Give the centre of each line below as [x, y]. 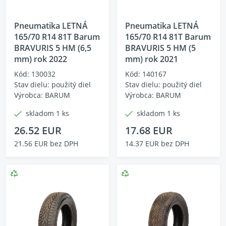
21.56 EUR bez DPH [46, 144]
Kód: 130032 [35, 74]
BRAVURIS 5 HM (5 [160, 48]
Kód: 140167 [146, 74]
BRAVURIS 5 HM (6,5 [53, 48]
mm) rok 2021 [152, 59]
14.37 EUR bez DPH [157, 144]
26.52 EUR [38, 130]
